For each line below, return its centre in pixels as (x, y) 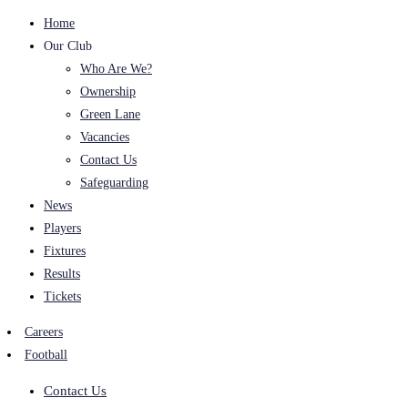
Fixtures (65, 251)
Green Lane (110, 114)
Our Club (68, 46)
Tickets (62, 296)
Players (62, 228)
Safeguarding (114, 183)
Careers (44, 332)
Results (62, 274)
